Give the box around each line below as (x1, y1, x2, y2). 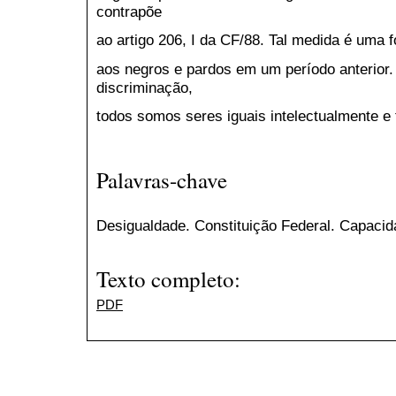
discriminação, (96, 78, 193, 96)
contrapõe (96, 3, 162, 21)
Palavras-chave (96, 164, 227, 194)
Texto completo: (96, 264, 240, 294)
